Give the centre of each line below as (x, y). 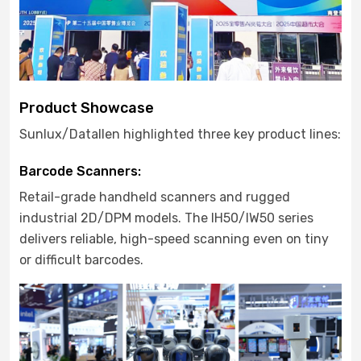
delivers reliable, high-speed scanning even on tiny (174, 239)
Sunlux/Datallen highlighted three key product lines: (180, 134)
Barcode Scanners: (82, 171)
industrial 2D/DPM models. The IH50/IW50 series (166, 218)
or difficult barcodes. (81, 259)
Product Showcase (87, 108)
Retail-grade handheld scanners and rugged (155, 197)
